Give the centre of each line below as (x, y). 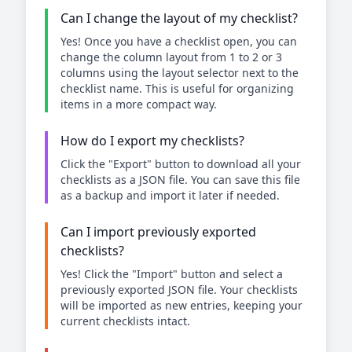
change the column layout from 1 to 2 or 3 (171, 57)
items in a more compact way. (139, 104)
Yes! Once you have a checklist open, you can (179, 41)
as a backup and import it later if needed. (170, 195)
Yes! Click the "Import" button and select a (172, 274)
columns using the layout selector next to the (180, 73)
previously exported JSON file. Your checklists (179, 290)
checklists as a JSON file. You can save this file (180, 180)
